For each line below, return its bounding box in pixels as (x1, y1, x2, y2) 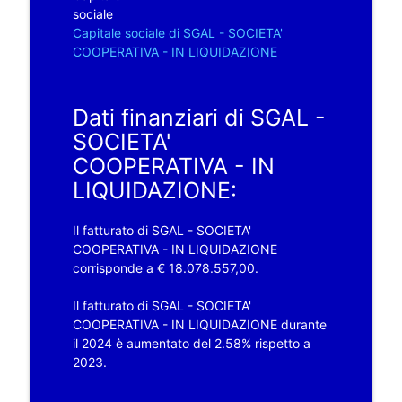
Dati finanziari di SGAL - (72, 103, 326, 131)
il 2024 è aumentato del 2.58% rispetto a (72, 335, 310, 351)
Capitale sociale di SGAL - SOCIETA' (72, 24, 283, 40)
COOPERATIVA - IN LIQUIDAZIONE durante (72, 316, 327, 332)
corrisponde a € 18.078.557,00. (72, 259, 258, 275)
